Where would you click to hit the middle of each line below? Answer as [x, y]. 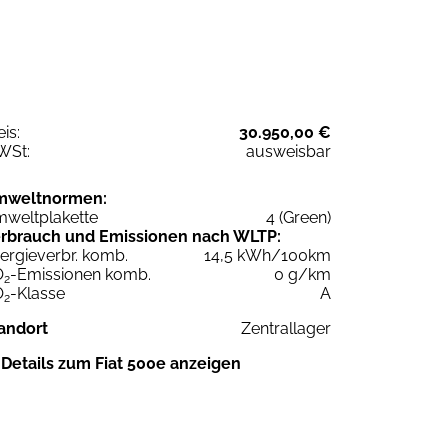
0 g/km [302, 275]
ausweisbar [288, 152]
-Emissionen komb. [80, 275]
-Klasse [37, 294]
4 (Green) [298, 218]
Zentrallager [286, 329]
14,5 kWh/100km [267, 256]
